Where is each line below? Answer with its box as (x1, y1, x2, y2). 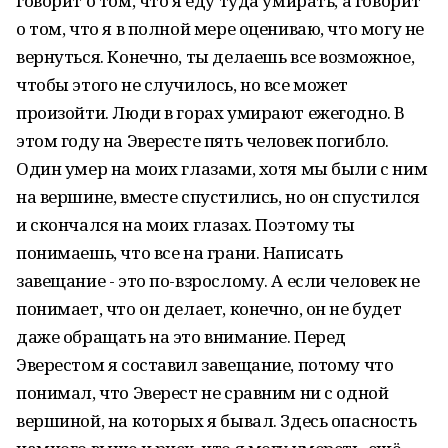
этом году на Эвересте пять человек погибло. (16, 129, 389, 152)
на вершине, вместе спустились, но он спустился (16, 185, 420, 208)
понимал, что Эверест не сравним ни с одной (16, 381, 389, 404)
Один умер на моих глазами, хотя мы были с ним (16, 157, 428, 180)
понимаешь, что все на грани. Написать (16, 241, 343, 264)
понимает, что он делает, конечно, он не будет (16, 297, 402, 320)
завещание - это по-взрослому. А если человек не (16, 269, 420, 292)
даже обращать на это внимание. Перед (16, 325, 346, 348)
